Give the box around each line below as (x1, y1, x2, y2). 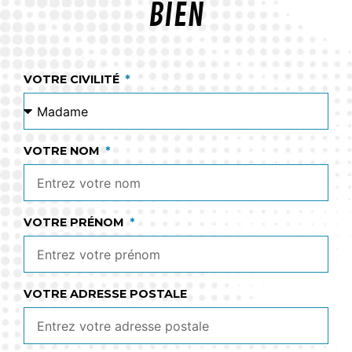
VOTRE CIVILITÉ (24, 72, 123, 87)
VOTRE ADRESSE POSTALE (24, 287, 187, 302)
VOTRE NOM (24, 144, 103, 159)
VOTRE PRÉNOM (24, 215, 127, 230)
